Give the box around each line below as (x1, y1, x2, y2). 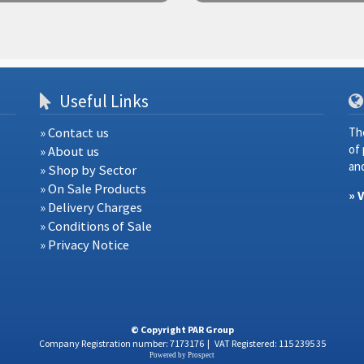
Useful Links (55, 90, 149, 113)
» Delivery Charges (39, 198, 142, 216)
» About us (39, 142, 99, 160)
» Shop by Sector (39, 161, 136, 179)
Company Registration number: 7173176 (38, 337, 204, 350)
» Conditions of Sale (39, 217, 152, 235)
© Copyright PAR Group (130, 323, 234, 336)
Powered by (149, 351, 188, 360)
